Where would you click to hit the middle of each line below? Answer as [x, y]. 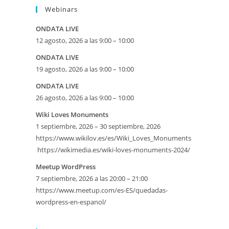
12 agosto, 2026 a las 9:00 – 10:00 [85, 41]
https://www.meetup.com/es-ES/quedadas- [102, 190]
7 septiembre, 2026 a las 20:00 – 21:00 [92, 179]
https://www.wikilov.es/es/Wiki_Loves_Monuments [113, 138]
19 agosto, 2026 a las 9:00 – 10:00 [85, 69]
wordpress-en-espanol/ [71, 202]
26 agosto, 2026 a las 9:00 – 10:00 [85, 98]
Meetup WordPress [66, 167]
